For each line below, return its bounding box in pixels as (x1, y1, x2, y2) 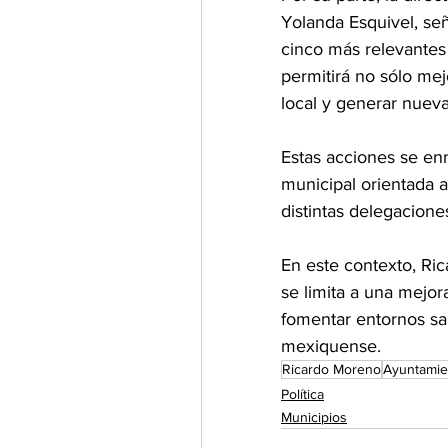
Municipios (281, 409, 347, 426)
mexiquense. (281, 336, 381, 357)
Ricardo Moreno (282, 361, 381, 378)
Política (281, 386, 324, 403)
